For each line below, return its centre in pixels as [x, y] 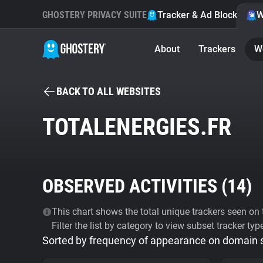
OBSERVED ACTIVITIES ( [135, 186]
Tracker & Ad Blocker [202, 15]
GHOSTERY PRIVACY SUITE [95, 15]
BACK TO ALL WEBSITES [109, 91]
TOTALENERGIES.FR [137, 127]
